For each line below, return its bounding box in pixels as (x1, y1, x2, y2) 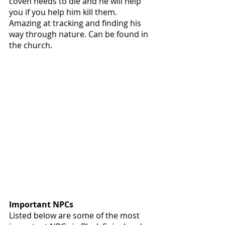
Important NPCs (9, 199, 73, 210)
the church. (9, 40, 54, 51)
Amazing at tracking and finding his (9, 18, 143, 29)
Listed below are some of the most (9, 210, 142, 221)
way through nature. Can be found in (9, 29, 150, 40)
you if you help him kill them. (9, 7, 119, 18)
